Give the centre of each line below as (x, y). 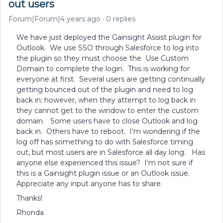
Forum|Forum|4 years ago (55, 19)
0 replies (121, 19)
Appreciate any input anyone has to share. (90, 184)
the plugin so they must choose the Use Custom (103, 58)
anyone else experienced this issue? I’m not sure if (105, 163)
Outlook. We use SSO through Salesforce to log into (108, 48)
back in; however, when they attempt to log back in (106, 100)
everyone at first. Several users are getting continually (111, 79)
